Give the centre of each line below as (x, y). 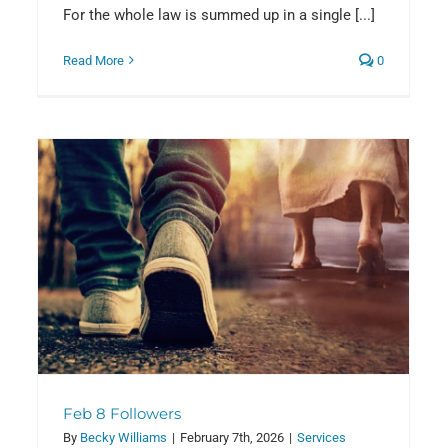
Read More (93, 60)
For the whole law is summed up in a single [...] (219, 14)
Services (321, 437)
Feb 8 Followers (122, 413)
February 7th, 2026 (232, 437)
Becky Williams (123, 437)
